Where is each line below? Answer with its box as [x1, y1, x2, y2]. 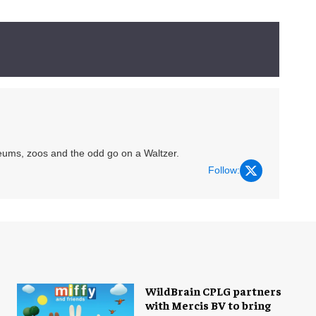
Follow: [208, 164, 240, 176]
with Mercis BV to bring [145, 297, 271, 312]
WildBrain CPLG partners [145, 283, 281, 298]
